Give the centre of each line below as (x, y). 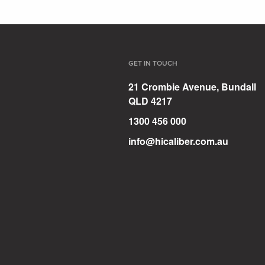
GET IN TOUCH (153, 64)
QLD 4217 (150, 101)
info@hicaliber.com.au (178, 141)
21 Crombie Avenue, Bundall (192, 87)
